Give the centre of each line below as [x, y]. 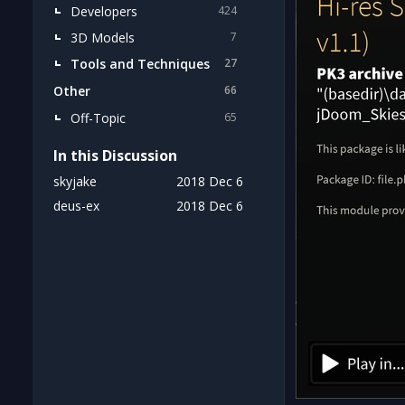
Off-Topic [98, 118]
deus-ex [76, 206]
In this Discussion [115, 155]
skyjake [75, 181]
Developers [104, 11]
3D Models [103, 37]
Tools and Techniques [140, 63]
